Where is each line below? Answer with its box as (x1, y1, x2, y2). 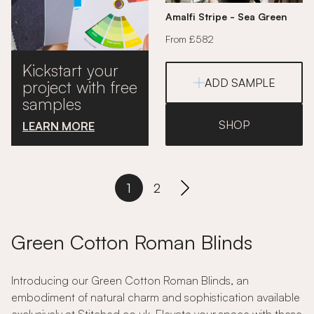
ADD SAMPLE (204, 76, 275, 90)
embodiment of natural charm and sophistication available (11, 290, 300, 304)
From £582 (165, 33, 214, 45)
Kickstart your (22, 60, 118, 81)
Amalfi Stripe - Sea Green (165, 11, 287, 22)
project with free (22, 76, 137, 97)
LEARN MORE (22, 119, 95, 133)
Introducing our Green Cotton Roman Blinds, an (11, 273, 249, 287)
